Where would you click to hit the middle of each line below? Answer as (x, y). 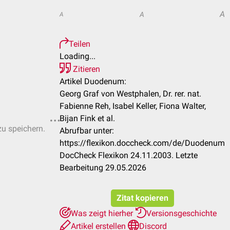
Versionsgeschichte (181, 213)
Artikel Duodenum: (93, 81)
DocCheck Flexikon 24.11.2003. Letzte (129, 155)
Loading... (78, 56)
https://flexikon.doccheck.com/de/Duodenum (142, 143)
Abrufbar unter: (87, 131)
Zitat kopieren (142, 198)
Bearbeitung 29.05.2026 (103, 168)
